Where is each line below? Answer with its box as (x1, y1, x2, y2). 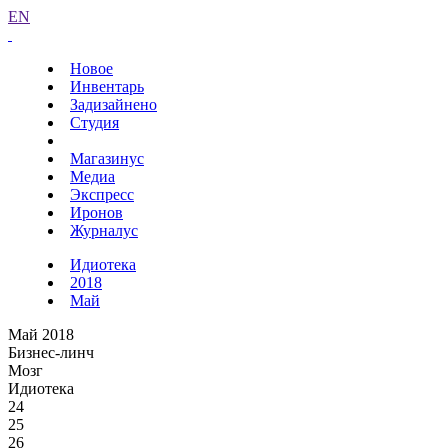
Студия (70, 114, 119, 131)
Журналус (70, 222, 138, 239)
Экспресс (70, 186, 134, 203)
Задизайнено (70, 96, 157, 113)
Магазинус (70, 150, 144, 167)
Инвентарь (70, 78, 144, 95)
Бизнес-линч (8, 344, 94, 361)
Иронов (70, 204, 123, 221)
